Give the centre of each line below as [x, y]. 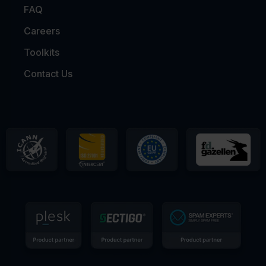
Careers [42, 31]
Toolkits [42, 52]
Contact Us [48, 73]
